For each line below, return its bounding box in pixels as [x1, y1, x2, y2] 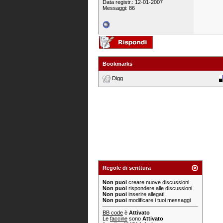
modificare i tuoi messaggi [127, 197, 191, 203]
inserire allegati [127, 191, 164, 197]
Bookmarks [103, 61, 132, 67]
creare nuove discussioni [127, 179, 189, 185]
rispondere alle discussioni [127, 185, 192, 191]
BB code [103, 210, 123, 216]
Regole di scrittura [103, 165, 151, 171]
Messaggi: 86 [103, 5, 135, 11]
